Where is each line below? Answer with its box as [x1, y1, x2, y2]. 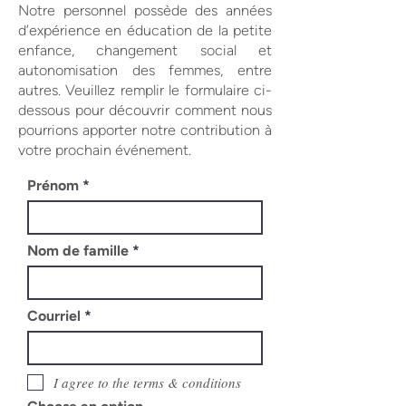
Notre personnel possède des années [18, 2, 272, 19]
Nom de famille [27, 242, 129, 259]
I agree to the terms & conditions [53, 372, 241, 391]
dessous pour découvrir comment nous [18, 101, 272, 119]
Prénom [27, 177, 79, 194]
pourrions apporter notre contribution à [18, 121, 272, 139]
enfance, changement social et [18, 42, 272, 59]
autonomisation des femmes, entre [18, 62, 272, 79]
